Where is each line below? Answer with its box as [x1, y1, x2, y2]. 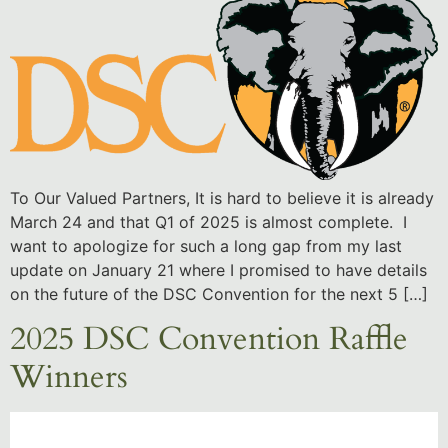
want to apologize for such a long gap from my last [10, 235, 402, 256]
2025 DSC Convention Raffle [10, 317, 408, 362]
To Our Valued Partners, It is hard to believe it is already [10, 187, 434, 208]
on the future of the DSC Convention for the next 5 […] [10, 283, 428, 304]
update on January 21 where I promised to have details [10, 259, 427, 280]
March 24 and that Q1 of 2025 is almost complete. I [10, 211, 407, 232]
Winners [10, 355, 128, 400]
